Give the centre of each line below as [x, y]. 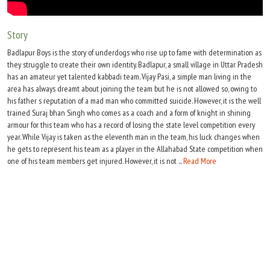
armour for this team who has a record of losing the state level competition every [131, 125]
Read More [200, 161]
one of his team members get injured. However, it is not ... [95, 161]
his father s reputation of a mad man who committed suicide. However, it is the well [134, 101]
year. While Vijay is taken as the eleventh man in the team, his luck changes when [133, 137]
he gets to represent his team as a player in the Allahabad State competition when [135, 149]
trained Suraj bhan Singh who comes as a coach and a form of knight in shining [129, 113]
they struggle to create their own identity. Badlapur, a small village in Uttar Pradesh [135, 65]
